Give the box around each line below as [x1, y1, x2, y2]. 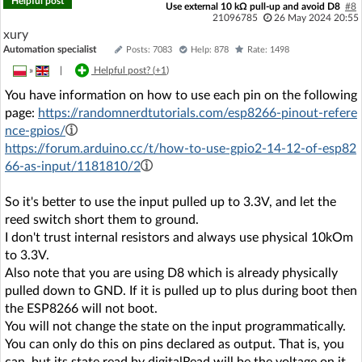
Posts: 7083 [126, 45, 172, 54]
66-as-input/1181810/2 [5, 160, 141, 173]
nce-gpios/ [5, 124, 65, 137]
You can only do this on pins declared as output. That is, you [5, 338, 344, 351]
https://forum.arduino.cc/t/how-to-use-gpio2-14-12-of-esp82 [5, 142, 356, 155]
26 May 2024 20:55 [273, 13, 359, 23]
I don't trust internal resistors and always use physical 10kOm [5, 231, 353, 244]
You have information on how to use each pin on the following [5, 89, 357, 102]
